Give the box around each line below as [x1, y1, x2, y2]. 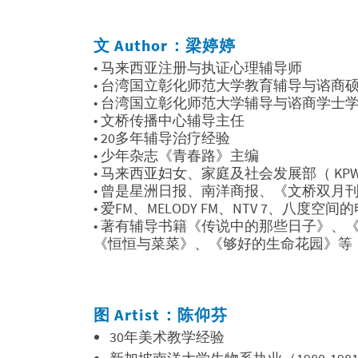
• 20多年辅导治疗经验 [93, 129, 230, 148]
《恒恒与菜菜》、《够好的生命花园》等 [93, 234, 352, 253]
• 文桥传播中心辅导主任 [93, 111, 245, 130]
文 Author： [93, 35, 185, 56]
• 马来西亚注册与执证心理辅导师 [93, 58, 302, 78]
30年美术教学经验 [109, 328, 225, 347]
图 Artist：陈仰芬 [93, 304, 229, 325]
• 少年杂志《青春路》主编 [93, 146, 259, 165]
